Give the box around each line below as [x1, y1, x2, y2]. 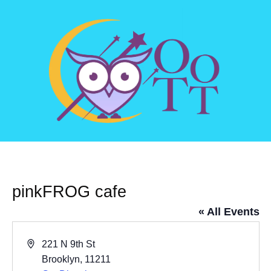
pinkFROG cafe [11, 183, 126, 201]
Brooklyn [42, 254, 80, 265]
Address [26, 238, 62, 249]
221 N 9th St [42, 239, 96, 250]
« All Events [198, 206, 260, 218]
